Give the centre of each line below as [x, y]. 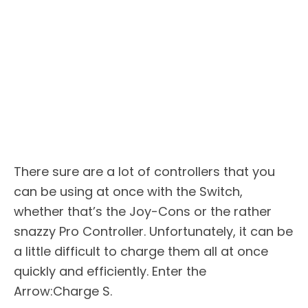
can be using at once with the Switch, [128, 191]
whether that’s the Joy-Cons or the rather [143, 211]
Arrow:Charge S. [63, 291]
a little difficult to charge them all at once [141, 251]
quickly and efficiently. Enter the [110, 271]
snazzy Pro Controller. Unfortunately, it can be [153, 231]
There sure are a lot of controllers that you [144, 171]
